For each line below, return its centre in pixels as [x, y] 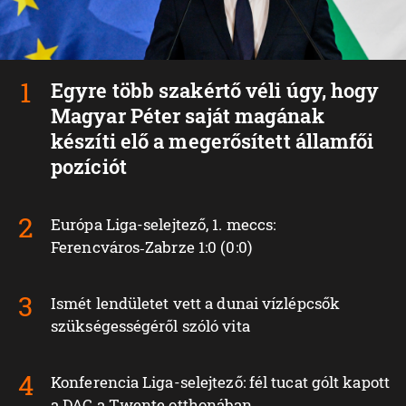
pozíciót [89, 167]
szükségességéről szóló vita [150, 326]
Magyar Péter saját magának [188, 116]
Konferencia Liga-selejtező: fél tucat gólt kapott [220, 382]
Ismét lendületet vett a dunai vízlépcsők [196, 304]
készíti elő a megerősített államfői [213, 141]
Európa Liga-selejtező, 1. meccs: [164, 225]
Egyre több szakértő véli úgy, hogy [215, 91]
